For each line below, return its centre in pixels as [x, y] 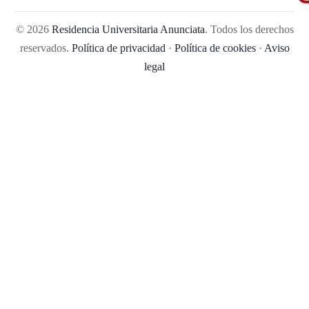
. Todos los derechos [249, 29]
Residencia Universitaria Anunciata [128, 29]
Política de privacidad [118, 48]
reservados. [46, 48]
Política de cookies [215, 48]
